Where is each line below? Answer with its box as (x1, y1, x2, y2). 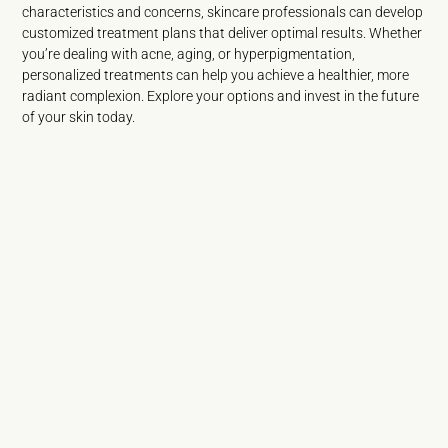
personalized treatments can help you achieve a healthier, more (22, 67, 410, 83)
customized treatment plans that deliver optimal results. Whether (22, 25, 423, 41)
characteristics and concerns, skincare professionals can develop (22, 4, 424, 20)
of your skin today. (22, 109, 136, 125)
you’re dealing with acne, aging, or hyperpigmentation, (22, 46, 356, 62)
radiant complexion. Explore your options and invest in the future (22, 88, 420, 104)
